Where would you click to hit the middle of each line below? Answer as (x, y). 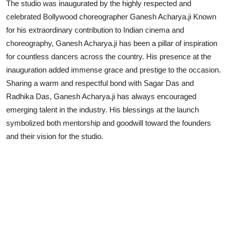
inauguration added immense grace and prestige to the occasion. (113, 70)
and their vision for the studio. (55, 136)
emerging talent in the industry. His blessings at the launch (102, 109)
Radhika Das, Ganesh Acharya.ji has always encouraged (101, 96)
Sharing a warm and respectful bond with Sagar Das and (100, 83)
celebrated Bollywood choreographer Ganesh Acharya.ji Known (111, 16)
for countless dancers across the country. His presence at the (109, 56)
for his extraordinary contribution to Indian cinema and (95, 30)
